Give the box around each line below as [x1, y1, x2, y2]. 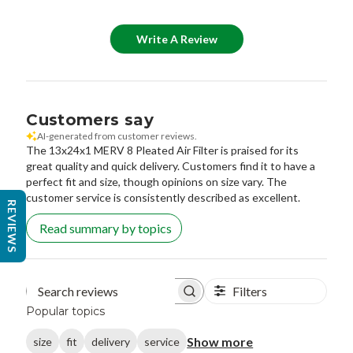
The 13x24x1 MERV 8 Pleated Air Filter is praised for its [26, 143, 299, 157]
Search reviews [113, 289, 173, 299]
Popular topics [26, 303, 106, 318]
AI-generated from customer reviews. [37, 129, 198, 142]
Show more [187, 333, 254, 349]
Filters [232, 283, 267, 299]
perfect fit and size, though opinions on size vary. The [26, 174, 288, 188]
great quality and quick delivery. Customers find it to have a [26, 158, 316, 173]
